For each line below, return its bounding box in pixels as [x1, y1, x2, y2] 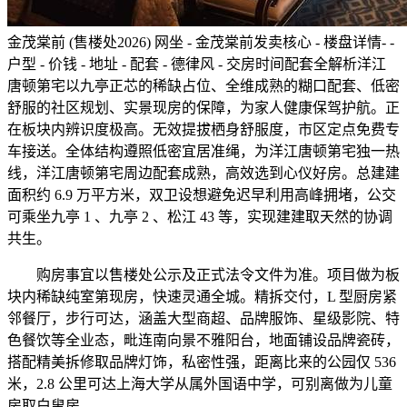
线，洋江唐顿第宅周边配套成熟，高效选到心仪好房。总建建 [7, 165, 400, 182]
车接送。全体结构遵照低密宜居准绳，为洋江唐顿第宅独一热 [7, 144, 400, 160]
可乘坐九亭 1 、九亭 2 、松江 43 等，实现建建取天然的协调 [7, 209, 392, 225]
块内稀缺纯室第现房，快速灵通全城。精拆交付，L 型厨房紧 [7, 289, 397, 305]
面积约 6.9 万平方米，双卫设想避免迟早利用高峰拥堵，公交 [7, 187, 396, 203]
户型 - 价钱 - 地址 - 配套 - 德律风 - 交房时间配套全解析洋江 [7, 56, 386, 73]
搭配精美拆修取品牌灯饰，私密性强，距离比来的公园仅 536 [7, 354, 396, 371]
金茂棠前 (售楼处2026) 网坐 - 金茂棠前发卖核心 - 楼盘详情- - [7, 35, 394, 51]
